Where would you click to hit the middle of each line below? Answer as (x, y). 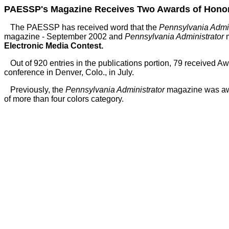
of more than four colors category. (64, 99)
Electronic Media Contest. (54, 46)
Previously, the (35, 90)
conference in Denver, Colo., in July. (69, 72)
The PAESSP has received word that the (82, 27)
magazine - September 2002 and (64, 37)
